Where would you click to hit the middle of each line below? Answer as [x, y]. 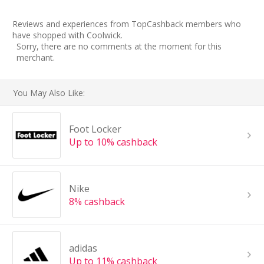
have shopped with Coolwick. [67, 35]
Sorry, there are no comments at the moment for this [119, 46]
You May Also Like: [49, 93]
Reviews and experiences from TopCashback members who [127, 24]
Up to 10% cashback [113, 142]
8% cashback [97, 201]
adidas [83, 248]
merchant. [36, 57]
